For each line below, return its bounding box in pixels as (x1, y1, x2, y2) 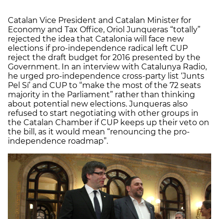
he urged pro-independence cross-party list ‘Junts (8, 71, 204, 81)
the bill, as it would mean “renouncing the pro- (8, 127, 190, 136)
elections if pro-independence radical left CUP (8, 43, 188, 53)
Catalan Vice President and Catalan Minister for (8, 15, 191, 25)
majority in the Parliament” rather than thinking (8, 89, 195, 99)
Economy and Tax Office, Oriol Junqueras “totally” (8, 24, 200, 34)
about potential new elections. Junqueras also (8, 99, 188, 109)
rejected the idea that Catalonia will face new (8, 34, 184, 44)
